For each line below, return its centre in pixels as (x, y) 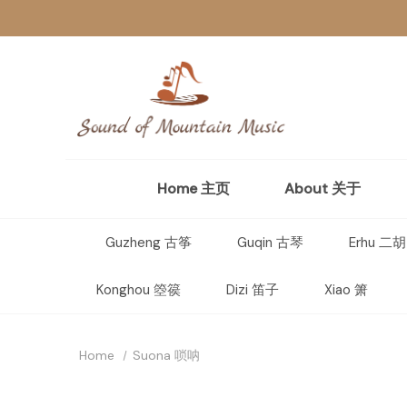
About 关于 (322, 189)
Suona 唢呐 (166, 355)
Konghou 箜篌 (138, 290)
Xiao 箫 (346, 290)
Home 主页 (193, 189)
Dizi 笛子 (252, 290)
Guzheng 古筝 (148, 243)
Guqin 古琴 (270, 243)
